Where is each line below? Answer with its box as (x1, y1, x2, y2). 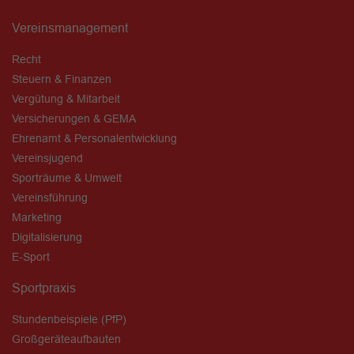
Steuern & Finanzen (12, 72, 111, 85)
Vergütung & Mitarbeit (12, 92, 120, 105)
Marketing (12, 210, 62, 224)
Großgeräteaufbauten (12, 332, 121, 345)
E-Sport (12, 250, 50, 263)
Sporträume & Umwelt (12, 171, 122, 184)
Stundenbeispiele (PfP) (12, 312, 126, 326)
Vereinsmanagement (12, 20, 128, 35)
